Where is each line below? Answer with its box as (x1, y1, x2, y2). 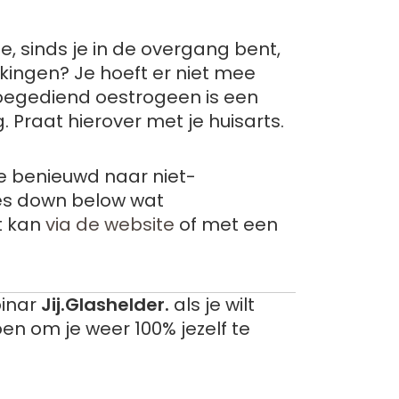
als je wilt (169, 292, 255, 317)
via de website (45, 212, 175, 237)
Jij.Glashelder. (41, 292, 169, 317)
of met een (175, 212, 278, 237)
